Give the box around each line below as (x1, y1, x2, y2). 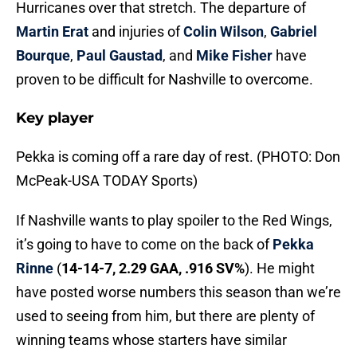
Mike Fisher (196, 47, 273, 65)
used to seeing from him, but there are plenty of (16, 308, 315, 325)
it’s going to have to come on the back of (16, 236, 273, 253)
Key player (16, 109, 94, 127)
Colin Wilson (183, 23, 264, 41)
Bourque (16, 47, 70, 65)
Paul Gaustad (76, 47, 163, 65)
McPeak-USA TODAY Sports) (16, 172, 198, 190)
